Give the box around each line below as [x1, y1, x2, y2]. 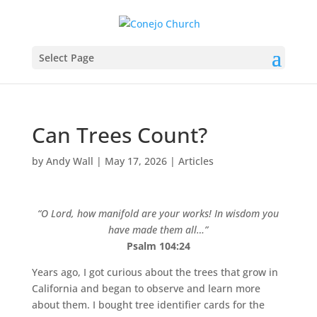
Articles [178, 154, 214, 168]
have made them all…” [108, 222, 209, 236]
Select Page [38, 50, 94, 64]
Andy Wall [45, 154, 93, 168]
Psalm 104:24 [126, 238, 190, 253]
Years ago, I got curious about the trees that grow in [31, 265, 278, 279]
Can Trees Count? [31, 120, 207, 149]
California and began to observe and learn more [31, 281, 260, 295]
